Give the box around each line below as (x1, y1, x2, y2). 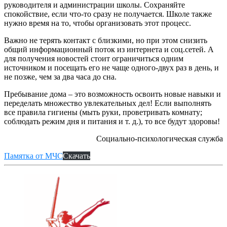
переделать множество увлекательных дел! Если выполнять (4, 98, 211, 107)
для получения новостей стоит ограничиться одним (4, 54, 183, 63)
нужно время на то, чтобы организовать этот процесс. (4, 18, 191, 27)
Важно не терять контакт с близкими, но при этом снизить (4, 35, 207, 45)
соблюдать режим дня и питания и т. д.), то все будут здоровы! (4, 117, 220, 126)
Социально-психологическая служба (96, 134, 223, 143)
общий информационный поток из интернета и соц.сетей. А (4, 45, 214, 54)
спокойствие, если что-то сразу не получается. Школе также (4, 9, 212, 18)
